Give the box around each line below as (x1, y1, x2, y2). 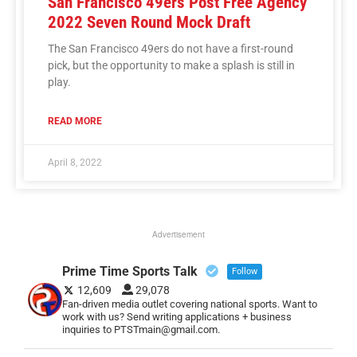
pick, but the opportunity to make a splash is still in (48, 58, 295, 72)
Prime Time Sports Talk (61, 263, 198, 279)
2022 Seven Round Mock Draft (48, 12, 250, 32)
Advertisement (152, 228, 205, 240)
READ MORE (48, 115, 102, 127)
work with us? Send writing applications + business (61, 310, 292, 323)
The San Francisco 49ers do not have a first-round (48, 41, 293, 55)
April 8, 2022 (48, 156, 102, 168)
